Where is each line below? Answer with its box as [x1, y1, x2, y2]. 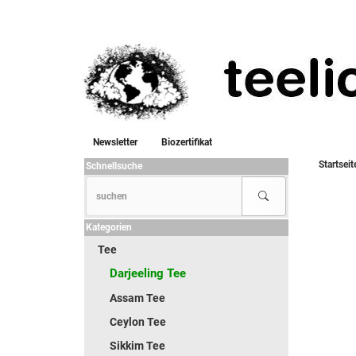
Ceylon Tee [110, 315, 166, 328]
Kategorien [86, 222, 132, 233]
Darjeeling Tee [110, 266, 186, 281]
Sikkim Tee [110, 339, 165, 352]
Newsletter [93, 137, 137, 148]
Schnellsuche [86, 161, 142, 172]
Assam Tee [110, 292, 165, 304]
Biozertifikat [161, 137, 212, 148]
